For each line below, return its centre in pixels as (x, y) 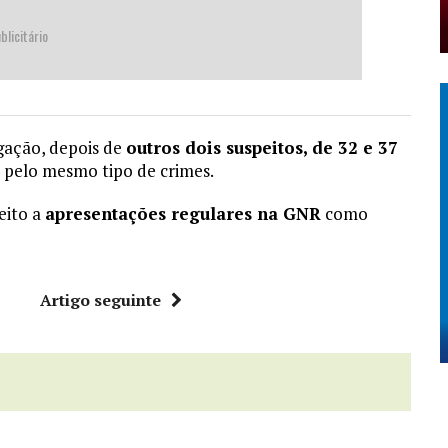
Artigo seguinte (101, 300)
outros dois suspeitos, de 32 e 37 (262, 148)
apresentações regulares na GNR (183, 214)
